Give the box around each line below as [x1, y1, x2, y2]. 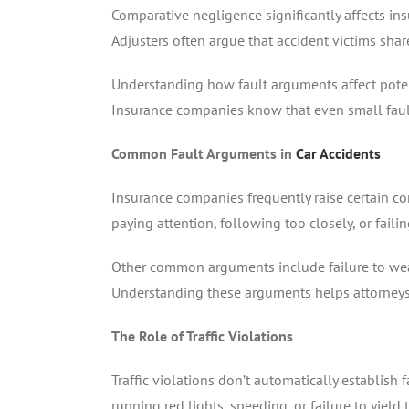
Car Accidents [296, 143, 381, 163]
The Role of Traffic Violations [111, 326, 293, 345]
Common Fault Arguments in [111, 143, 296, 163]
